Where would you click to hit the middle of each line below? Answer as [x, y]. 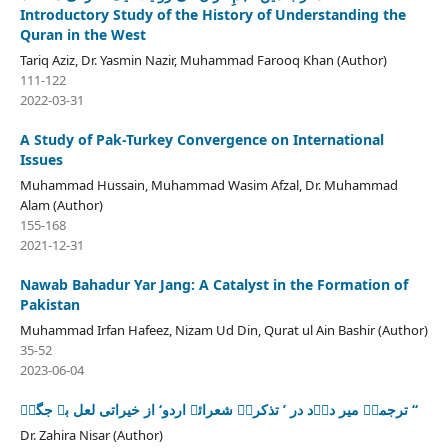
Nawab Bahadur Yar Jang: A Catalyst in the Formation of [213, 284]
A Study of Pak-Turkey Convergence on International [201, 139]
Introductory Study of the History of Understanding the [212, 14]
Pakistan [49, 304]
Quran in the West [82, 34]
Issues [41, 159]
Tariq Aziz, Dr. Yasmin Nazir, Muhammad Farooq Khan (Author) [203, 59]
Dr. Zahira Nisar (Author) [91, 434]
